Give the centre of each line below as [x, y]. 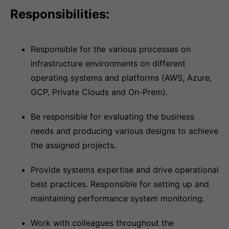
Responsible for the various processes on [111, 49]
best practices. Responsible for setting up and [120, 184]
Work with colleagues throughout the [102, 223]
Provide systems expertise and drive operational [125, 170]
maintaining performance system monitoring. [118, 198]
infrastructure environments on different [108, 63]
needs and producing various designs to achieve [124, 131]
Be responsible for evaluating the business [112, 117]
